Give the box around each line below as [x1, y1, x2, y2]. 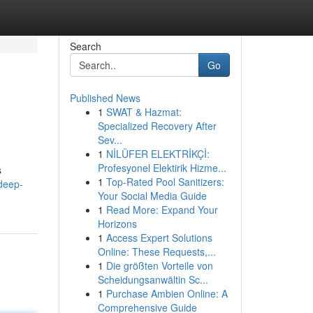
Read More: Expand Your [105, 203, 218, 217]
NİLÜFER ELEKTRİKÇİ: [105, 147, 210, 161]
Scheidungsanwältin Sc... [97, 272, 208, 286]
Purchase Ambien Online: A [105, 286, 228, 300]
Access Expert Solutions [105, 231, 212, 245]
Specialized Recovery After [97, 119, 217, 133]
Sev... [97, 133, 122, 147]
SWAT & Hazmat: [105, 105, 182, 119]
